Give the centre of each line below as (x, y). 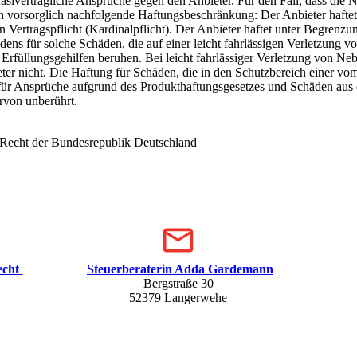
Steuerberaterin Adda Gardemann (180, 269)
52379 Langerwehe (178, 297)
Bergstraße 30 (178, 283)
